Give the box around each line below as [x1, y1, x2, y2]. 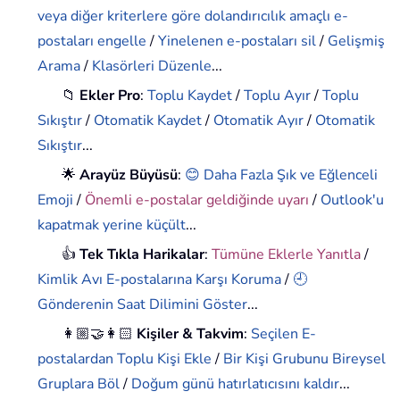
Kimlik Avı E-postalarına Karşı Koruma [37, 270, 282, 290]
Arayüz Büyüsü [79, 165, 179, 186]
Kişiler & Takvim [137, 324, 245, 345]
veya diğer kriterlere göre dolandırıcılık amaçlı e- [37, 6, 349, 27]
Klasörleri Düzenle [92, 56, 212, 77]
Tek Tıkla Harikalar [79, 245, 205, 265]
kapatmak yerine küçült [37, 215, 187, 236]
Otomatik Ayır [213, 111, 304, 131]
